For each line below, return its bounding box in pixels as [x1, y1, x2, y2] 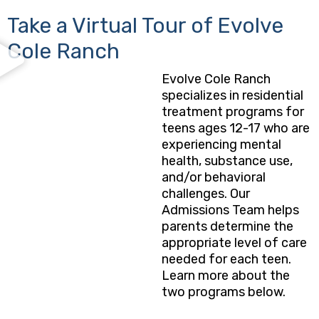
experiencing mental [161, 137, 281, 153]
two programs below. [161, 284, 286, 300]
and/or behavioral [161, 169, 266, 186]
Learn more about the [161, 268, 290, 284]
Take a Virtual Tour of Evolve [7, 13, 283, 39]
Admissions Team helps [161, 202, 299, 219]
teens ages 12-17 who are [161, 120, 310, 137]
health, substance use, [161, 153, 293, 169]
